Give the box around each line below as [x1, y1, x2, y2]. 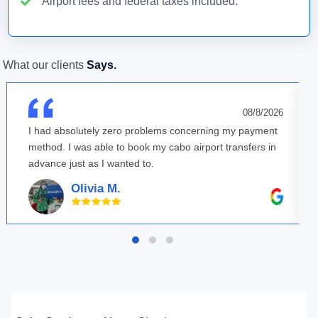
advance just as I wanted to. [28, 158, 154, 169]
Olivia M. [70, 181, 121, 195]
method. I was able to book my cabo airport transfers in [28, 141, 276, 153]
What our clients [3, 59, 87, 71]
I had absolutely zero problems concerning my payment [28, 125, 278, 136]
